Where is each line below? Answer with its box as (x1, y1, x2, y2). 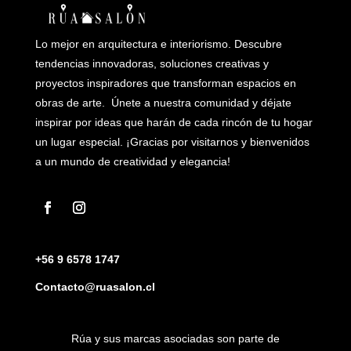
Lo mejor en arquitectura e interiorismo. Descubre (34, 38, 282, 50)
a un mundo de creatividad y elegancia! (34, 155, 230, 168)
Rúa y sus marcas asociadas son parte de (71, 332, 280, 345)
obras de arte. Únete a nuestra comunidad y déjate (34, 96, 291, 109)
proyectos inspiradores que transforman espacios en (34, 77, 296, 89)
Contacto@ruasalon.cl (34, 280, 155, 293)
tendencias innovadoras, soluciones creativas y (34, 57, 269, 70)
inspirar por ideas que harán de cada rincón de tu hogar (34, 116, 313, 128)
